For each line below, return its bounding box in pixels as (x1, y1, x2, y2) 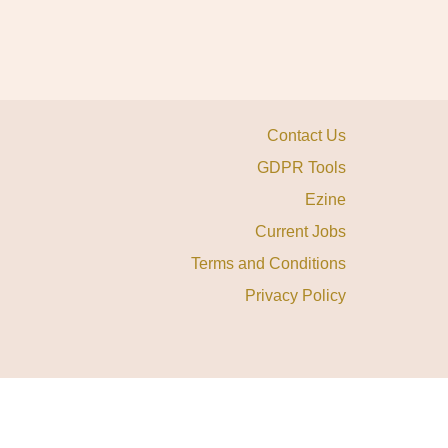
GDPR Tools (256, 158, 346, 176)
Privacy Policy (244, 286, 346, 304)
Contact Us (266, 126, 346, 144)
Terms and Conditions (190, 254, 346, 272)
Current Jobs (254, 222, 346, 240)
